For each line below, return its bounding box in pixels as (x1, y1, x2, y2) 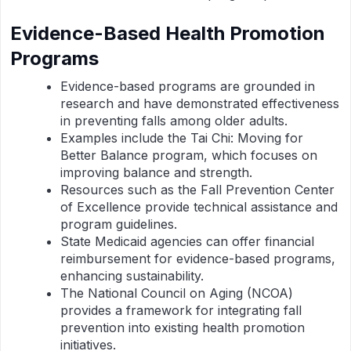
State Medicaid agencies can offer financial (60, 233, 314, 249)
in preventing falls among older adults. (60, 113, 288, 128)
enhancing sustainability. (60, 268, 204, 284)
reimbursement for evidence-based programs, (60, 251, 335, 266)
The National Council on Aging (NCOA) (60, 285, 293, 301)
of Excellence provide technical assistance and (60, 199, 338, 215)
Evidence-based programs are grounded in (60, 78, 315, 94)
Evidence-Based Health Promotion (10, 22, 325, 45)
